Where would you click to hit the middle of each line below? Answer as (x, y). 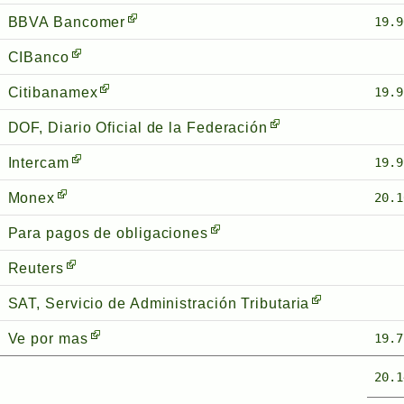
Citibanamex (53, 92)
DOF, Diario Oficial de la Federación (138, 127)
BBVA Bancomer (67, 22)
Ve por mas (48, 338)
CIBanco (38, 57)
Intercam (38, 162)
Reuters (36, 268)
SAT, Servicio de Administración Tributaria (159, 303)
